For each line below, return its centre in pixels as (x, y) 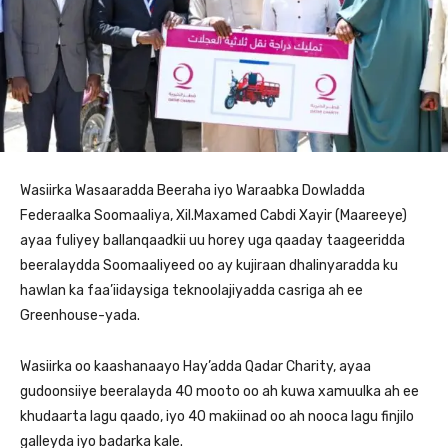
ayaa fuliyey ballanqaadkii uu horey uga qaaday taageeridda (212, 240)
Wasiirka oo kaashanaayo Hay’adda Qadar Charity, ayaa (195, 366)
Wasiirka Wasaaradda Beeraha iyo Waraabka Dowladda (192, 190)
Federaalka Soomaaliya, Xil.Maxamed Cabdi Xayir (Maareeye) (213, 215)
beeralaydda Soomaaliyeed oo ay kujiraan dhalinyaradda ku (209, 265)
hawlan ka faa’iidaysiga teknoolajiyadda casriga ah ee (191, 290)
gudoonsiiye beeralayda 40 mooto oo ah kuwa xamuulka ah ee (219, 391)
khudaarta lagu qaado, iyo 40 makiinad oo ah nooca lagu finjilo (217, 416)
